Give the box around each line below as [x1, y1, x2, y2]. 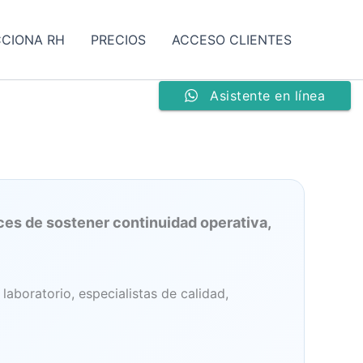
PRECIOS [91, 32, 146, 48]
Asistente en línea [210, 88, 325, 104]
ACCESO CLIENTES [172, 32, 292, 48]
